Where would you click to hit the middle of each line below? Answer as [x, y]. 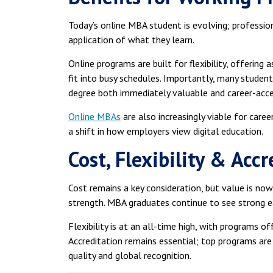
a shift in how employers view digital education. [166, 131]
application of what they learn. [131, 40]
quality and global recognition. [130, 256]
